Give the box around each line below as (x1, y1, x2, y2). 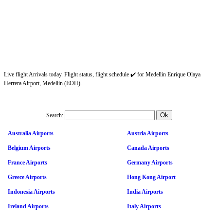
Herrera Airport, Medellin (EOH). (4, 79, 82, 87)
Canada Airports (127, 144, 169, 151)
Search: (46, 111, 63, 119)
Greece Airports (8, 173, 47, 181)
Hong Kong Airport (127, 173, 176, 181)
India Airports (127, 188, 163, 195)
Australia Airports (8, 129, 54, 137)
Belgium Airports (8, 144, 51, 151)
